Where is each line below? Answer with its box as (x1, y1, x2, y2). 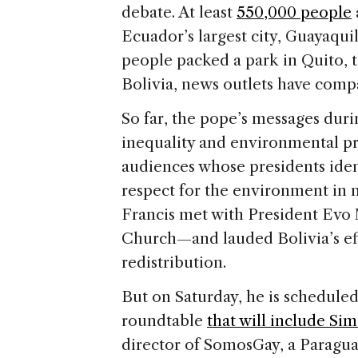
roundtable (121, 312, 207, 331)
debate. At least (121, 3, 237, 22)
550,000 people (237, 3, 352, 22)
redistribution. (121, 253, 226, 272)
